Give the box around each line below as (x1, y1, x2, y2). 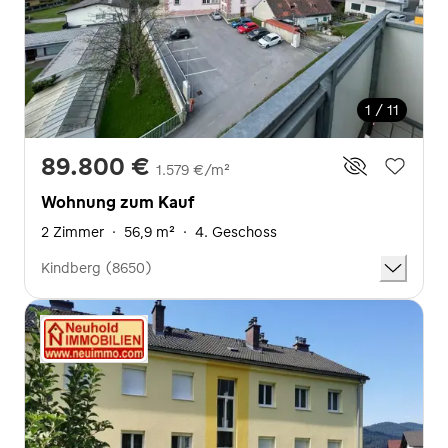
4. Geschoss (195, 223, 277, 241)
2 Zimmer (41, 223, 104, 241)
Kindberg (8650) (41, 259, 152, 277)
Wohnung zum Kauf (41, 192, 194, 212)
